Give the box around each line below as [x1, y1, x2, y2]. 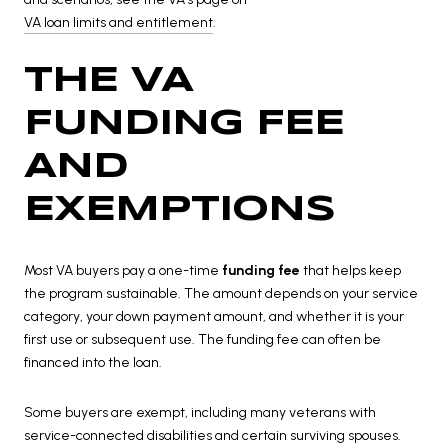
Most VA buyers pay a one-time [24, 262, 222, 280]
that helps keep [300, 262, 401, 280]
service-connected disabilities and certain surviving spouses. [24, 426, 401, 444]
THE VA [24, 64, 193, 99]
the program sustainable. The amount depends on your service [24, 285, 418, 303]
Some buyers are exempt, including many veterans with [24, 403, 376, 421]
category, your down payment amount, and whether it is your [24, 308, 404, 326]
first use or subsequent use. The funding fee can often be [24, 331, 381, 349]
